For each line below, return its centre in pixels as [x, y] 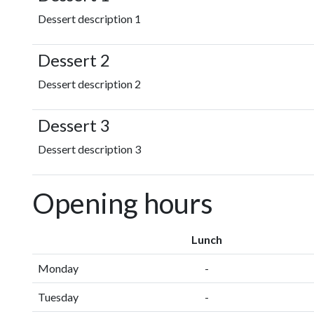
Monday [58, 268]
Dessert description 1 [89, 19]
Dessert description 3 [89, 149]
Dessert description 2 [89, 84]
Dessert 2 [74, 60]
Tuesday [58, 297]
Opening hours [123, 203]
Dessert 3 [74, 125]
